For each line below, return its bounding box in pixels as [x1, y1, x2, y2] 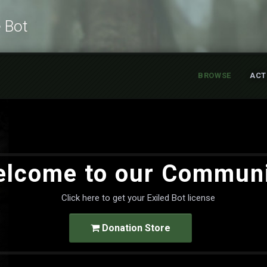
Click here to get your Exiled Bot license [61, 192, 215, 203]
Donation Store [100, 222, 170, 234]
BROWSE [198, 71, 231, 80]
